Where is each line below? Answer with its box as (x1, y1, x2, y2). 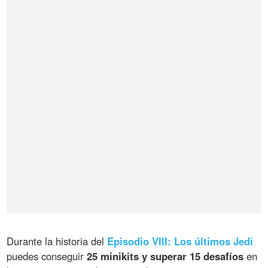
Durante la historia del (7, 233, 108, 248)
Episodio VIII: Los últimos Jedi (107, 233, 254, 248)
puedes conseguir (7, 248, 87, 263)
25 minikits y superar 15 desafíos (87, 248, 244, 263)
